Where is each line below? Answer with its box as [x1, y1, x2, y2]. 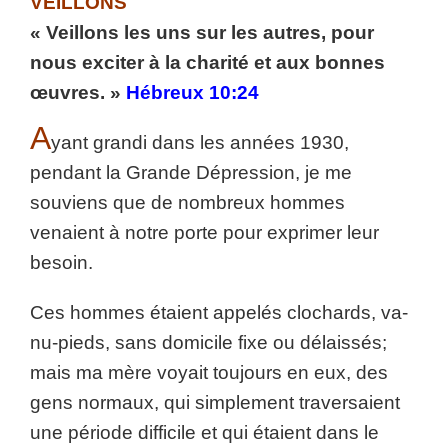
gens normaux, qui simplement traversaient [30, 392, 400, 413]
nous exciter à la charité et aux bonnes [30, 52, 385, 73]
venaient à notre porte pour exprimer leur [30, 222, 379, 243]
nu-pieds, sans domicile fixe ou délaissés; [30, 332, 387, 353]
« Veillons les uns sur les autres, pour [30, 22, 374, 43]
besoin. [30, 252, 93, 273]
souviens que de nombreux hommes [30, 192, 345, 213]
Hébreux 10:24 [121, 82, 259, 103]
